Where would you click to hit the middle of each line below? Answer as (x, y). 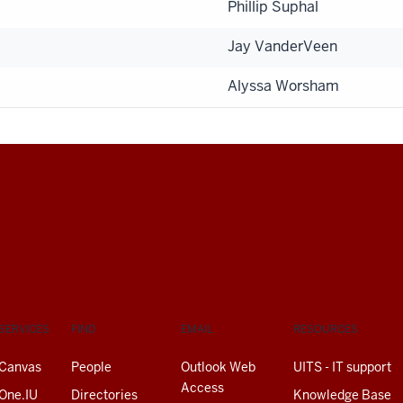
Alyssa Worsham (283, 85)
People (91, 367)
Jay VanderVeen (282, 46)
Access (202, 387)
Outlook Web (218, 367)
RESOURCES (326, 329)
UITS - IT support (342, 367)
